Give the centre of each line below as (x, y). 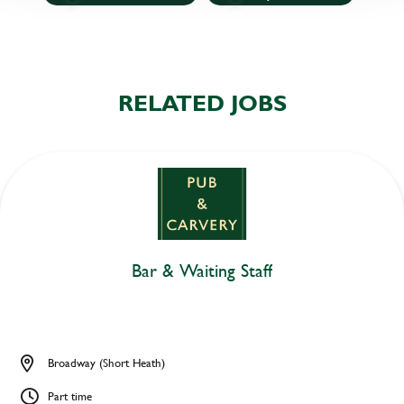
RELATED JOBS (202, 103)
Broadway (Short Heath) (106, 363)
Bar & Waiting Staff (202, 271)
